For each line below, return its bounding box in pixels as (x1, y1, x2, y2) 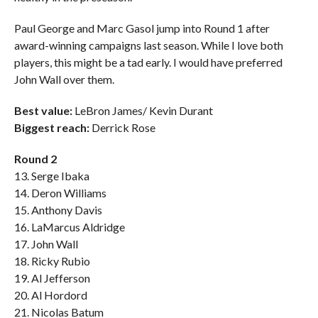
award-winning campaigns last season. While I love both (13, 38, 283, 52)
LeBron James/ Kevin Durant (72, 104, 213, 117)
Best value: (13, 104, 72, 117)
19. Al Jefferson (13, 271, 90, 285)
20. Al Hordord (13, 288, 87, 302)
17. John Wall (13, 237, 78, 251)
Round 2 (13, 152, 57, 165)
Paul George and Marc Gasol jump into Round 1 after (13, 21, 270, 35)
